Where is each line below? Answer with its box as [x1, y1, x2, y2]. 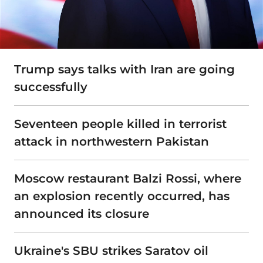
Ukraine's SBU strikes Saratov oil [14, 244, 208, 258]
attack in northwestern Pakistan [14, 134, 209, 149]
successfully [14, 80, 87, 95]
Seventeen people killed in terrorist [14, 117, 227, 131]
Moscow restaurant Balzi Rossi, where [14, 171, 241, 186]
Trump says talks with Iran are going [14, 62, 235, 77]
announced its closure [14, 207, 149, 221]
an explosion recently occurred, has [14, 189, 230, 204]
